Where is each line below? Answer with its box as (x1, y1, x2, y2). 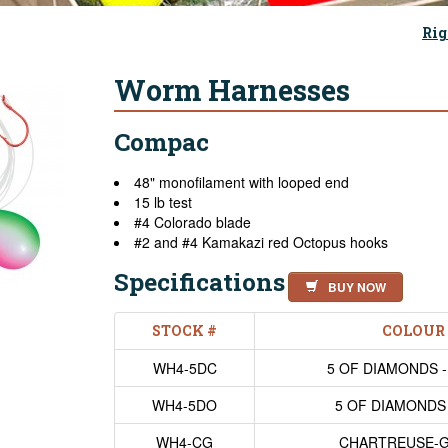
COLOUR (381, 321, 445, 340)
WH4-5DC (152, 358, 217, 378)
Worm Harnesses (114, 71, 350, 109)
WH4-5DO (152, 395, 217, 415)
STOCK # (152, 321, 217, 340)
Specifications (114, 265, 285, 298)
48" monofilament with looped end (134, 172, 349, 192)
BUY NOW (319, 278, 386, 296)
